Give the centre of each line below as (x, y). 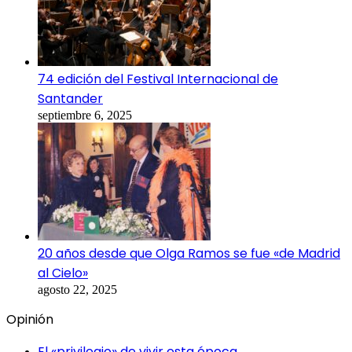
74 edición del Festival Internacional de (158, 79)
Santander (70, 99)
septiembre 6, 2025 (85, 115)
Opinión (30, 320)
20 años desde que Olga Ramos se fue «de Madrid (189, 254)
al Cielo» (63, 273)
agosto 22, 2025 (77, 290)
